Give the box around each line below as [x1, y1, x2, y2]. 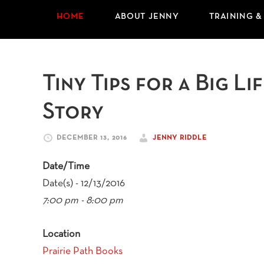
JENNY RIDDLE [153, 135, 207, 141]
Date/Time [42, 161, 90, 171]
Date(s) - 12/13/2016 [42, 179, 125, 189]
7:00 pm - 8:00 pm [42, 196, 123, 206]
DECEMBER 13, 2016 [57, 135, 127, 141]
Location [42, 229, 80, 239]
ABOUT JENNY [114, 13, 179, 21]
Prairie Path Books [42, 246, 123, 256]
